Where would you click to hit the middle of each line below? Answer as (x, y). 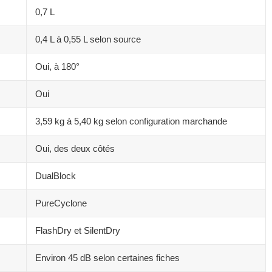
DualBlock (56, 175)
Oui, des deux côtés (75, 148)
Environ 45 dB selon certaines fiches (107, 257)
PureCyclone (61, 203)
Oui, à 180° (57, 66)
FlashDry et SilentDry (78, 230)
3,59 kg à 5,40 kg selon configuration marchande (131, 121)
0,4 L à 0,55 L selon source (88, 39)
